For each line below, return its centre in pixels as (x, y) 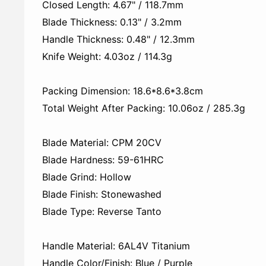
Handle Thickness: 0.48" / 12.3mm (118, 39)
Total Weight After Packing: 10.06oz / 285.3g (144, 108)
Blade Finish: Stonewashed (102, 194)
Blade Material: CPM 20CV (102, 143)
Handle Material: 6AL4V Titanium (116, 246)
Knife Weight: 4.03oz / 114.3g (107, 57)
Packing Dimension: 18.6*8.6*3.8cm (123, 91)
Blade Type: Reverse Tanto (102, 212)
